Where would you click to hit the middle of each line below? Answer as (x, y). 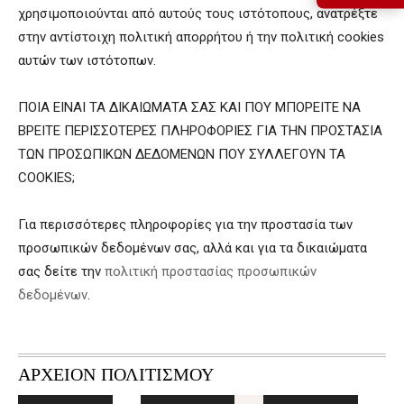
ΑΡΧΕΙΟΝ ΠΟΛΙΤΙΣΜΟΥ (116, 375)
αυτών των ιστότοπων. (87, 60)
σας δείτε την (61, 271)
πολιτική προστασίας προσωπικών (211, 271)
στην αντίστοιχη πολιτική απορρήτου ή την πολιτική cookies (201, 37)
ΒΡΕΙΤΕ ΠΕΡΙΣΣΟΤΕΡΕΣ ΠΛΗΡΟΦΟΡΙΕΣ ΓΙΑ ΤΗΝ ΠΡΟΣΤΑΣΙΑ (200, 130)
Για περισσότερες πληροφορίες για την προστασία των (185, 224)
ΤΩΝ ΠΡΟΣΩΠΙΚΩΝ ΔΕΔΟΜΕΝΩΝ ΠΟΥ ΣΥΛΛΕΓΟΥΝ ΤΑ (182, 154)
